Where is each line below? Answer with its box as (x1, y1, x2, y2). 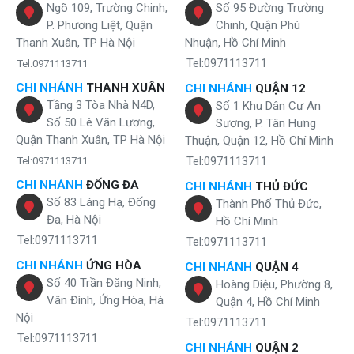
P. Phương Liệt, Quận (47, 17, 153, 32)
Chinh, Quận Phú (216, 17, 300, 32)
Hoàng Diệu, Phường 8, (216, 277, 333, 292)
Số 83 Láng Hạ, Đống (47, 194, 156, 209)
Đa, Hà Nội (47, 212, 101, 227)
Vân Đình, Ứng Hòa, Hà (47, 292, 164, 307)
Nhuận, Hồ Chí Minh (185, 35, 286, 50)
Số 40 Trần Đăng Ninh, (47, 275, 161, 290)
